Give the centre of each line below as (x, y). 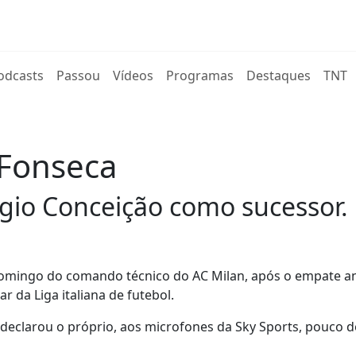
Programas (200, 75)
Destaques (279, 75)
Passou (79, 75)
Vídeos (133, 75)
